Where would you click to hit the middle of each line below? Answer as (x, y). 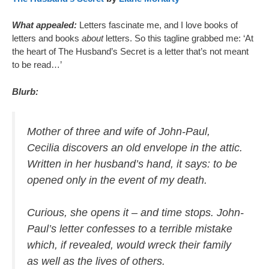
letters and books (47, 38)
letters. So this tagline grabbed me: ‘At (178, 38)
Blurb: (25, 91)
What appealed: (46, 25)
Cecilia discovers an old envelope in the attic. (135, 148)
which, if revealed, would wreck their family (129, 245)
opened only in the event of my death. (117, 180)
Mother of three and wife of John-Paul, (119, 131)
